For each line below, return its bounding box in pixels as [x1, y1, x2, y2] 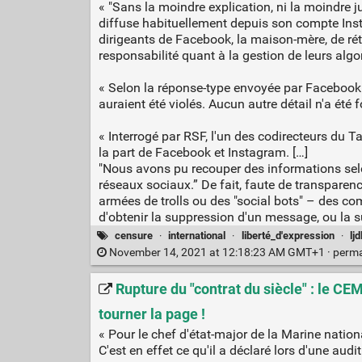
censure [115, 229, 154, 242]
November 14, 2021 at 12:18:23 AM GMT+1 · [106, 246, 333, 260]
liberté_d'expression [241, 229, 335, 242]
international [168, 229, 226, 242]
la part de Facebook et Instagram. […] [98, 144, 308, 160]
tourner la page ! [98, 305, 205, 324]
